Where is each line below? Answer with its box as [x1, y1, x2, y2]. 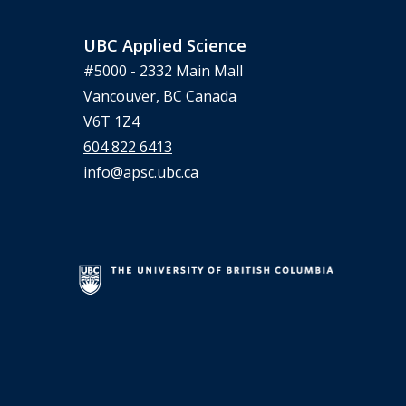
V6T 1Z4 [83, 111, 140, 132]
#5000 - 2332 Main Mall [83, 61, 243, 82]
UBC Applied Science [83, 34, 246, 57]
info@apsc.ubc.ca [83, 162, 198, 183]
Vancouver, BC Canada [83, 86, 237, 107]
